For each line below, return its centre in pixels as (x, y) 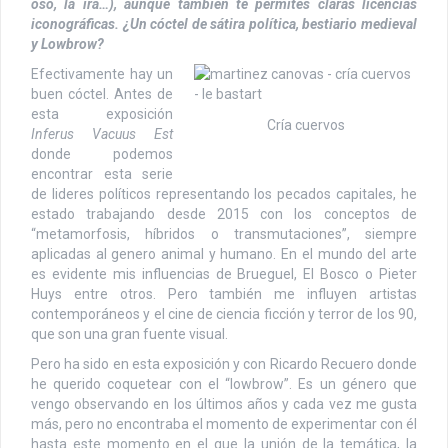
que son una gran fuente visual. (129, 333)
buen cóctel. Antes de (102, 93)
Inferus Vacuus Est (102, 133)
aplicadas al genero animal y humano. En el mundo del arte (224, 253)
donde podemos (102, 153)
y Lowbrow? (67, 43)
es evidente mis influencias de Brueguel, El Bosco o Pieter (224, 273)
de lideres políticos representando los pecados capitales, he (224, 193)
